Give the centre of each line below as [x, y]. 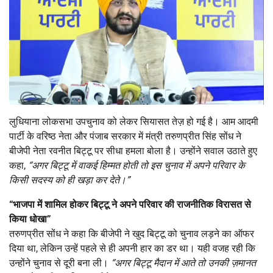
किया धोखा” [30, 219]
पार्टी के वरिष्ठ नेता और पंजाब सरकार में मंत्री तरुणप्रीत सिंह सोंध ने [125, 136]
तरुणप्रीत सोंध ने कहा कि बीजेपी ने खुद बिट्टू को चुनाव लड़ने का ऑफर [132, 233]
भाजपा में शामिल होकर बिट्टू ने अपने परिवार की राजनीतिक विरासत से [132, 204]
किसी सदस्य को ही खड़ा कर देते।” [69, 180]
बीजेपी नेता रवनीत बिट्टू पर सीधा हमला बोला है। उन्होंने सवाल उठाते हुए [133, 151]
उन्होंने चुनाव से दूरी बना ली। [60, 263]
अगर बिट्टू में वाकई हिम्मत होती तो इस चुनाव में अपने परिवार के [138, 165]
